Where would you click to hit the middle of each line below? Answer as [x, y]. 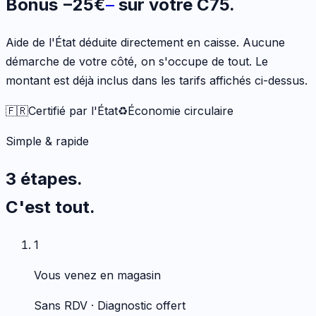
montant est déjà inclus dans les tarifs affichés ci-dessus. [157, 81]
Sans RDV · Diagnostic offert [110, 305]
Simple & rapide [47, 141]
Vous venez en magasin [97, 275]
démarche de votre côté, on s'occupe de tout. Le [137, 62]
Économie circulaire [181, 111]
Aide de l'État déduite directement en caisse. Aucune [145, 43]
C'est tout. [50, 207]
